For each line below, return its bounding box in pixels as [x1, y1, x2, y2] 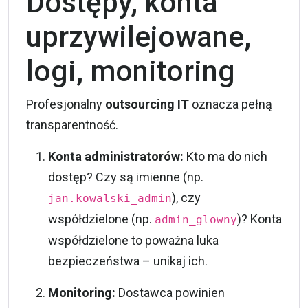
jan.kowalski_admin [48, 191, 172, 205]
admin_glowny [155, 212, 237, 226]
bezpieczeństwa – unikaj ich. [48, 253, 208, 268]
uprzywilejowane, [26, 19, 251, 54]
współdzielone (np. [48, 211, 155, 226]
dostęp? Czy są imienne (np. [48, 169, 203, 184]
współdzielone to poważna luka [48, 232, 219, 247]
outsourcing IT [105, 96, 189, 111]
